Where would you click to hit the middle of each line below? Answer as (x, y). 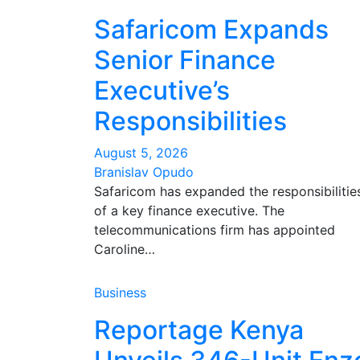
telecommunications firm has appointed (215, 230)
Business (120, 292)
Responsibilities (190, 121)
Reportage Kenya (199, 330)
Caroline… (125, 249)
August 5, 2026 (141, 153)
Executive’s (162, 90)
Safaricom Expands (211, 29)
